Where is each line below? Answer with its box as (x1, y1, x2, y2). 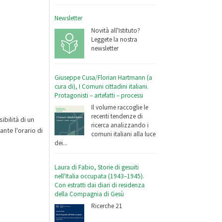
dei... (55, 139, 68, 148)
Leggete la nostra (91, 35, 138, 44)
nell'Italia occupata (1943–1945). (55, 171, 145, 180)
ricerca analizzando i (91, 121, 149, 130)
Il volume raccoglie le (91, 103, 149, 112)
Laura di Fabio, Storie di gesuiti (55, 163, 139, 171)
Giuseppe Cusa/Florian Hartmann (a (55, 73, 153, 82)
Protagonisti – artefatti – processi (55, 91, 144, 100)
